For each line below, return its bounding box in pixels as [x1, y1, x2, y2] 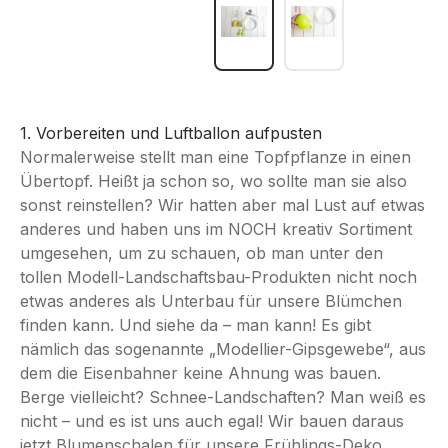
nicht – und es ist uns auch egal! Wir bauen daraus [20, 411, 404, 432]
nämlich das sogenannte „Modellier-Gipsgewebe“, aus [20, 339, 426, 360]
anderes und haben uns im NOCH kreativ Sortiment [20, 219, 412, 240]
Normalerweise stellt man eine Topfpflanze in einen [20, 147, 411, 168]
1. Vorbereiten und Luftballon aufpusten [20, 123, 322, 144]
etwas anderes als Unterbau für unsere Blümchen [20, 291, 402, 312]
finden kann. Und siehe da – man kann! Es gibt [20, 315, 371, 336]
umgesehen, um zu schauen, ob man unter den [20, 243, 383, 264]
